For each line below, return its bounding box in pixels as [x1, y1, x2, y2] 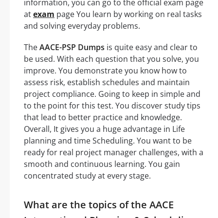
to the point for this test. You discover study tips [24, 100, 200, 111]
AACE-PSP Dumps [39, 41, 105, 53]
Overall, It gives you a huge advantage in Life [24, 123, 185, 134]
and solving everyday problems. [24, 20, 140, 31]
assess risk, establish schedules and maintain [24, 76, 190, 88]
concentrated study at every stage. [24, 170, 151, 181]
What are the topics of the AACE [24, 198, 174, 211]
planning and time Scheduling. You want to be [24, 135, 192, 146]
